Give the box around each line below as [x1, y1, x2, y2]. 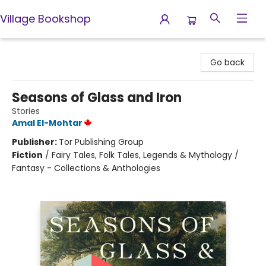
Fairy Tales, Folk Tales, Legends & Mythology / [52, 149, 239, 161]
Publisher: [12, 136, 59, 148]
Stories [12, 105, 40, 117]
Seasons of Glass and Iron [12, 88, 182, 107]
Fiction [12, 149, 43, 161]
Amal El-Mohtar [12, 117, 83, 129]
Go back [210, 56, 245, 68]
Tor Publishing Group [59, 136, 144, 148]
